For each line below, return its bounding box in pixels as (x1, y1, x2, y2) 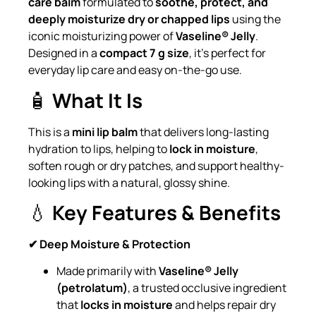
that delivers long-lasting (138, 123, 269, 140)
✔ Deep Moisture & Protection (28, 236, 190, 252)
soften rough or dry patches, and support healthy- (28, 157, 284, 174)
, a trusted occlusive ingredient (128, 280, 286, 296)
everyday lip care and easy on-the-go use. (28, 62, 242, 78)
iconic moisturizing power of (28, 28, 176, 44)
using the (230, 11, 281, 28)
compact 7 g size (99, 45, 189, 61)
